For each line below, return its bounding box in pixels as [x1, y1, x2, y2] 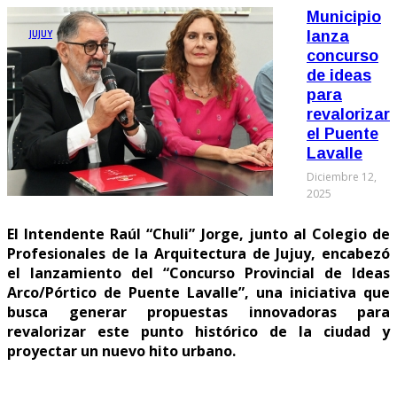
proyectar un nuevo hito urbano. [7, 340, 236, 361]
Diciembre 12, [307, 168, 377, 184]
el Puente [307, 124, 378, 143]
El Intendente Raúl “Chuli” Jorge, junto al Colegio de [7, 223, 390, 244]
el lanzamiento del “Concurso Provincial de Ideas [7, 262, 390, 283]
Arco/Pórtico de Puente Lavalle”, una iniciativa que [7, 282, 390, 302]
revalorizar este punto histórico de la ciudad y [7, 321, 390, 341]
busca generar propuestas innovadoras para [7, 301, 390, 322]
